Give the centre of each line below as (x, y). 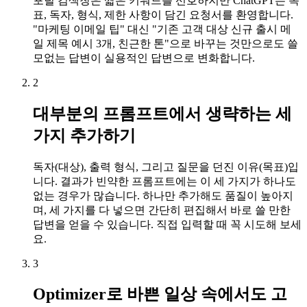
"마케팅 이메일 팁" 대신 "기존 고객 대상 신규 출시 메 (162, 29)
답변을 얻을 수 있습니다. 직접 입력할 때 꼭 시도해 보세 (167, 224)
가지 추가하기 (84, 135)
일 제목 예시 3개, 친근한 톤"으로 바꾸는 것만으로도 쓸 (165, 43)
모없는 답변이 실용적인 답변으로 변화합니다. (144, 58)
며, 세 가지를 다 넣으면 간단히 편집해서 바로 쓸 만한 (162, 210)
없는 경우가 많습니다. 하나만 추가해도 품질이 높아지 (163, 195)
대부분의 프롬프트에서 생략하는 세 (162, 113)
